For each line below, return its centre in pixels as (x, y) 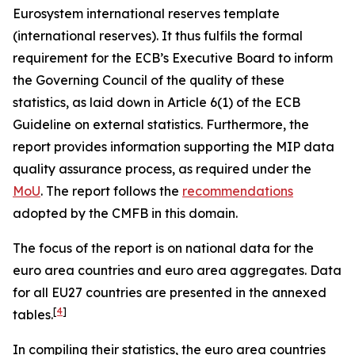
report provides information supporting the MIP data (174, 147)
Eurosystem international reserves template (146, 13)
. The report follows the (111, 191)
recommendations (238, 191)
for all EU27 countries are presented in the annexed (170, 292)
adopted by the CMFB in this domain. (125, 213)
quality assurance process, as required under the (162, 169)
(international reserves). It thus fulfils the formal (158, 36)
